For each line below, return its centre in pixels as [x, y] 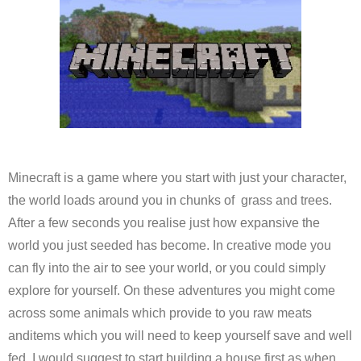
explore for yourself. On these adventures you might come [172, 290]
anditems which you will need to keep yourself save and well [180, 336]
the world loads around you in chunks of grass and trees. [170, 200]
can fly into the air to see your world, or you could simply [167, 268]
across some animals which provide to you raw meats [160, 313]
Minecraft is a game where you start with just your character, [177, 178]
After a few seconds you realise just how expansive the [164, 223]
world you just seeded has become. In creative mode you [170, 245]
